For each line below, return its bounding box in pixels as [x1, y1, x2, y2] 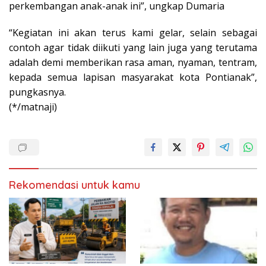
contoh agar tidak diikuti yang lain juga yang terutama [9, 41, 257, 55]
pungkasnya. [9, 85, 66, 99]
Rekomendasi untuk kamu [9, 178, 140, 192]
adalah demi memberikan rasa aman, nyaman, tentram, [9, 56, 257, 69]
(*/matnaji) [9, 100, 57, 114]
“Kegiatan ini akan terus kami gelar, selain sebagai [9, 26, 257, 40]
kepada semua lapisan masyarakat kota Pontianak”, [9, 71, 257, 84]
